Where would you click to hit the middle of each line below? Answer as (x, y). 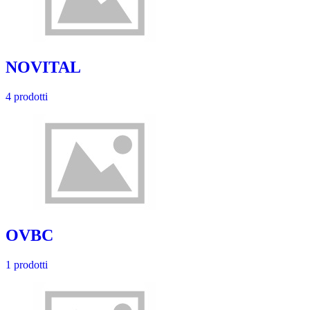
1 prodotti (27, 264)
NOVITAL (43, 67)
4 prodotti (27, 96)
